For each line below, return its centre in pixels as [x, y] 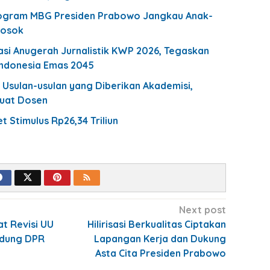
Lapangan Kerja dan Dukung [160, 238]
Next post [202, 209]
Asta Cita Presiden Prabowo [160, 253]
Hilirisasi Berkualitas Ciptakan [156, 224]
